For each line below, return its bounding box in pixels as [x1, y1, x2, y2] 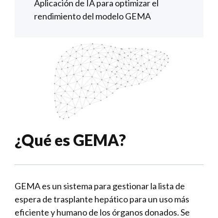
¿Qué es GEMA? [15, 130, 126, 149]
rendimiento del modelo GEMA [34, 11, 151, 21]
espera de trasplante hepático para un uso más [15, 194, 189, 204]
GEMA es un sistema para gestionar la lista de [15, 181, 185, 191]
